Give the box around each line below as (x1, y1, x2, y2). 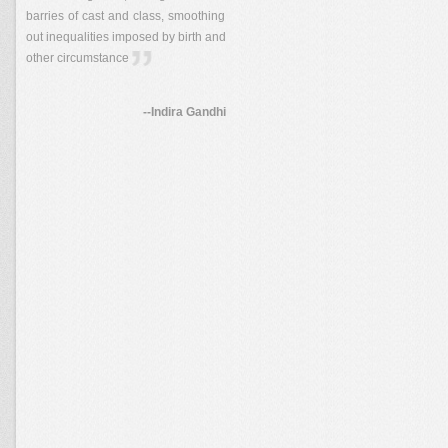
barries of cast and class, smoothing (25, 8, 226, 23)
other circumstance (25, 50, 132, 65)
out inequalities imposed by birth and (25, 29, 226, 44)
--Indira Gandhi (142, 104, 226, 119)
